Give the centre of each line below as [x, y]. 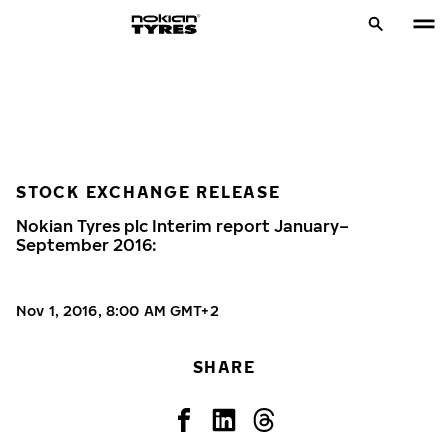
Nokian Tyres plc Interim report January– [182, 226]
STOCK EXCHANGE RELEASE [148, 192]
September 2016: [86, 245]
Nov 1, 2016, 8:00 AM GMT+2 [117, 310]
